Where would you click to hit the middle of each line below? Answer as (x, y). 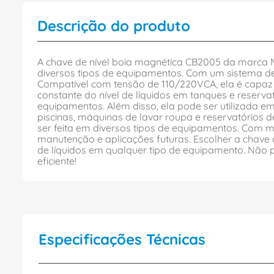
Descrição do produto (114, 26)
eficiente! (57, 161)
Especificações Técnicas (122, 239)
